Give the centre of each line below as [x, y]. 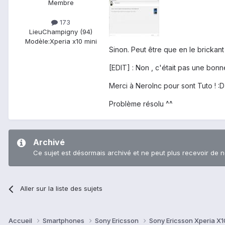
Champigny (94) [67, 32]
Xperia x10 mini [73, 41]
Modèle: [37, 41]
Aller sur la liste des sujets [62, 189]
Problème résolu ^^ [141, 104]
